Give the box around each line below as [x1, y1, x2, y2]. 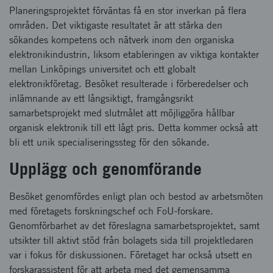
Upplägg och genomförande [9, 158, 202, 179]
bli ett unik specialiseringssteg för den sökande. [9, 136, 210, 148]
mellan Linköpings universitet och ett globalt [9, 63, 196, 75]
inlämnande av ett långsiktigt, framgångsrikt [9, 93, 193, 104]
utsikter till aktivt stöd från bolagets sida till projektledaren [9, 235, 253, 246]
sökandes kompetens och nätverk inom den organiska [9, 34, 234, 46]
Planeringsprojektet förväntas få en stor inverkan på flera [9, 5, 246, 16]
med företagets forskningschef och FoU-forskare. [9, 205, 213, 217]
